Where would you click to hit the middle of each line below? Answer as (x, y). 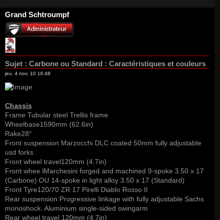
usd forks (19, 152)
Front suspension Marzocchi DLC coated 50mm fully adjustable (103, 143)
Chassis (18, 106)
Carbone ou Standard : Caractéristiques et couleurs (116, 63)
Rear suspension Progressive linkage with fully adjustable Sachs (104, 199)
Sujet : (16, 63)
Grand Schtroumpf (37, 14)
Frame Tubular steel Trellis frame (56, 115)
